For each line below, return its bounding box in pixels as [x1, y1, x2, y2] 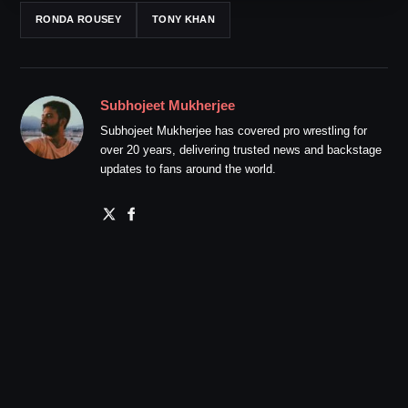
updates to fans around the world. [100, 161, 276, 176]
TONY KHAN [151, 14, 215, 25]
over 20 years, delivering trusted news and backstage [100, 142, 382, 157]
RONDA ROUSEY [36, 14, 121, 25]
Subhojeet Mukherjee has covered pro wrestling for [100, 123, 367, 138]
